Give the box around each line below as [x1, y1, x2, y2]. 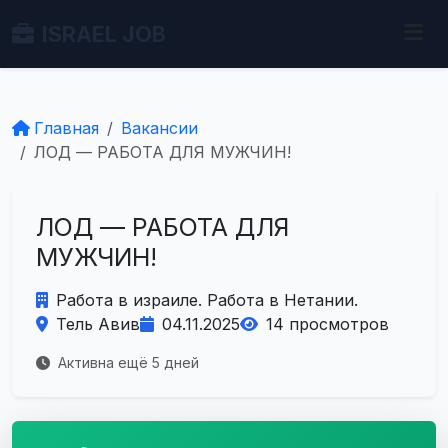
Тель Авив [56, 314, 140, 334]
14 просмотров [266, 314, 389, 334]
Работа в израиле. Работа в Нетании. [56, 290, 358, 310]
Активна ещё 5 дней [54, 354, 199, 371]
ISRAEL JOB [42, 21, 166, 47]
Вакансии [121, 118, 198, 138]
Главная [34, 118, 99, 138]
